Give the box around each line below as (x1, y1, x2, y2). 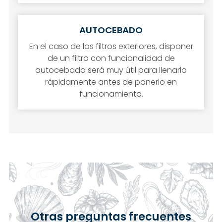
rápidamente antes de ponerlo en (45, 76, 177, 88)
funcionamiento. (79, 88, 143, 100)
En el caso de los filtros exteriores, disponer (29, 41, 193, 53)
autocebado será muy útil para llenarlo (35, 64, 187, 76)
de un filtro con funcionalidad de (47, 53, 175, 64)
